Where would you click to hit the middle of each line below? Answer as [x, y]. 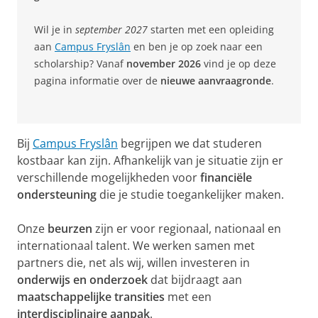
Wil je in [55, 30]
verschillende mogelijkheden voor [109, 178]
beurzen [70, 229]
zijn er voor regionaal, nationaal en [187, 229]
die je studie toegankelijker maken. [190, 195]
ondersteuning [57, 195]
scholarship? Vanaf [80, 64]
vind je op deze [238, 64]
